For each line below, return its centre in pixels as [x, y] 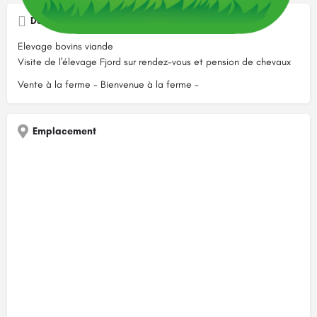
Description [57, 21]
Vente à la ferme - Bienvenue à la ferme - [108, 84]
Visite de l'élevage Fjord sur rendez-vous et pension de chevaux [154, 62]
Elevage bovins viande [67, 46]
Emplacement [64, 131]
